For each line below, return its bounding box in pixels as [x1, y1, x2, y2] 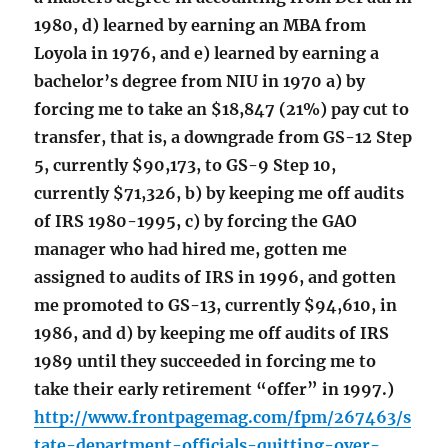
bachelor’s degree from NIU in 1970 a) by [34, 71, 366, 92]
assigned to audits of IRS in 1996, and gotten [34, 267, 397, 288]
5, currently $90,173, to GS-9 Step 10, [34, 155, 337, 176]
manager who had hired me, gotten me [34, 239, 348, 260]
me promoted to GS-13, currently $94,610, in [34, 295, 398, 316]
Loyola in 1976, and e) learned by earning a [34, 43, 380, 64]
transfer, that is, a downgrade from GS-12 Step [34, 127, 413, 148]
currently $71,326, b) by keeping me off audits [34, 183, 405, 204]
